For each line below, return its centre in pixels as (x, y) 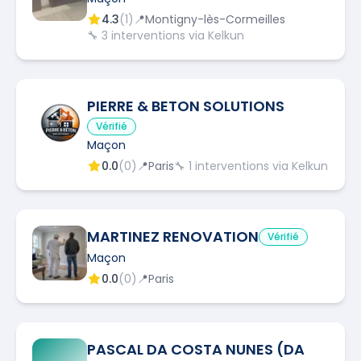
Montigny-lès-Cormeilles (215, 19)
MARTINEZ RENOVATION (173, 236)
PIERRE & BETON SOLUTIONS (186, 106)
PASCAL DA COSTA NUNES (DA (196, 349)
